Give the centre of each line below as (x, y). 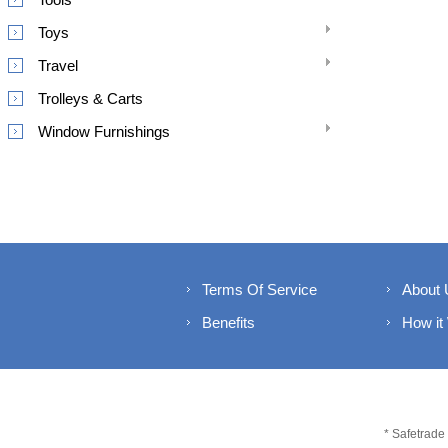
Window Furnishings (104, 131)
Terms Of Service (259, 289)
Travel (58, 65)
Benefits (228, 322)
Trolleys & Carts (90, 98)
